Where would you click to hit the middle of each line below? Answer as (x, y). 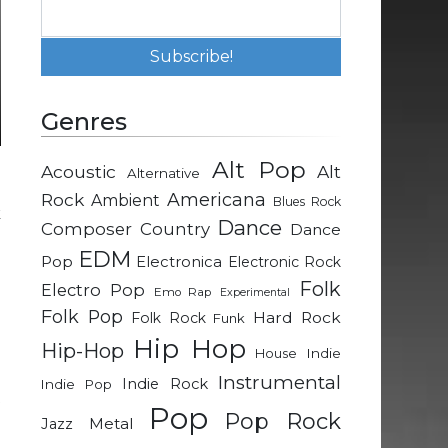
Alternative (164, 173)
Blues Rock (307, 202)
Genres (84, 122)
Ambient (125, 201)
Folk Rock (168, 318)
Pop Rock (282, 422)
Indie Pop (76, 384)
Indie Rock (165, 384)
